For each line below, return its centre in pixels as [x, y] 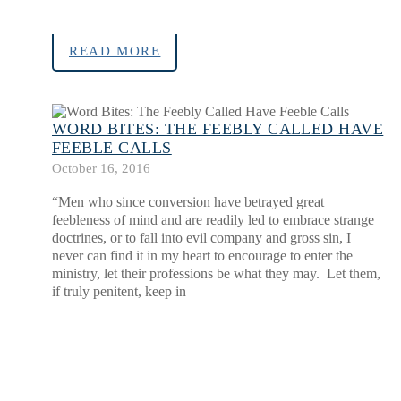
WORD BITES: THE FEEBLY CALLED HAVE [218, 129]
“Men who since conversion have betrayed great [188, 202]
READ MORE [115, 51]
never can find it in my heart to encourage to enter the [202, 256]
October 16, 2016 [101, 168]
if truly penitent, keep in [119, 292]
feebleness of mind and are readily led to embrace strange [213, 220]
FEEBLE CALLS [112, 148]
